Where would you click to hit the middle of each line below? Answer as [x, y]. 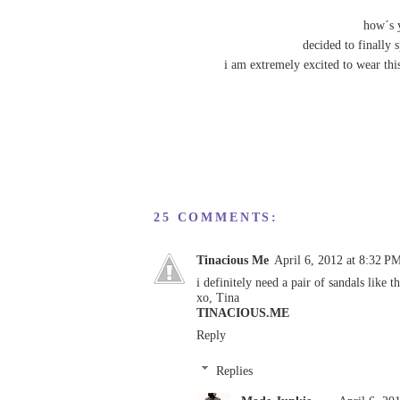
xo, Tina [218, 297]
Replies [234, 370]
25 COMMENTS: [217, 217]
